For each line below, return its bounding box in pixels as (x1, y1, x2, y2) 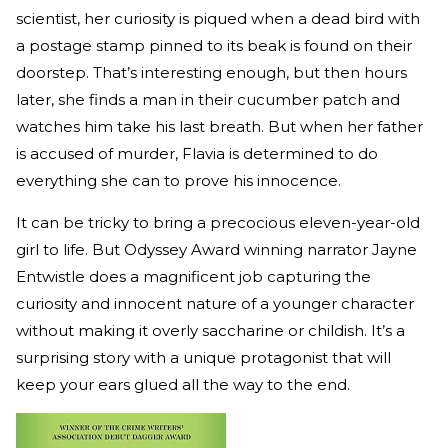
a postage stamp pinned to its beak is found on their (16, 36, 412, 56)
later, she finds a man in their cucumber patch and (16, 90, 400, 110)
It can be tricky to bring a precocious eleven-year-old (16, 213, 420, 233)
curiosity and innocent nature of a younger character (16, 294, 414, 314)
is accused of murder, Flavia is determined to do (16, 144, 378, 164)
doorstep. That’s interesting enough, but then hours (16, 63, 407, 83)
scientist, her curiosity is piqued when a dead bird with (16, 9, 420, 29)
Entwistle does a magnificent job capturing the (16, 267, 371, 287)
